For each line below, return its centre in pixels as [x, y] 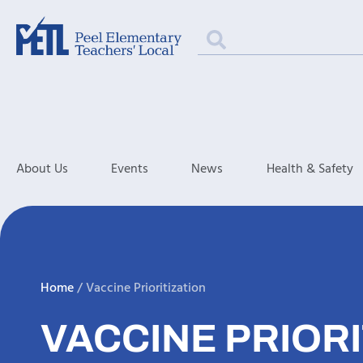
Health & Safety [310, 170]
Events [130, 170]
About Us [42, 170]
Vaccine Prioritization [146, 289]
